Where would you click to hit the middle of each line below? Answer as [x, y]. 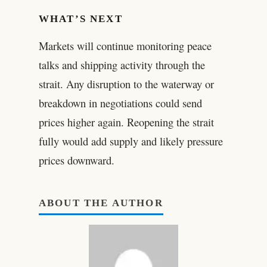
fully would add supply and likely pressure [131, 141]
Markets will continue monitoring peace [125, 45]
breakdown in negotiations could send [120, 103]
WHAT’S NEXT [80, 19]
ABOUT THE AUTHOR [101, 203]
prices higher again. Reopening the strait [126, 122]
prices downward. [76, 160]
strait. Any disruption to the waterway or [126, 83]
